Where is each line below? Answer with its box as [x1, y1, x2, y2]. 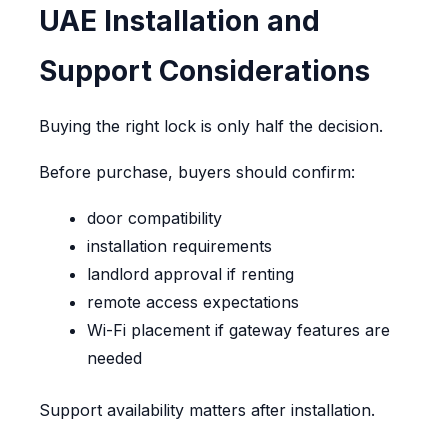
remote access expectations [86, 292, 299, 313]
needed [86, 348, 142, 369]
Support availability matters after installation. [38, 400, 375, 421]
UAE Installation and [38, 4, 320, 39]
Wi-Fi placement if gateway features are [86, 320, 390, 341]
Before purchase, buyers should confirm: [38, 162, 355, 183]
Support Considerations [38, 54, 370, 89]
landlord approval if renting [86, 264, 294, 285]
